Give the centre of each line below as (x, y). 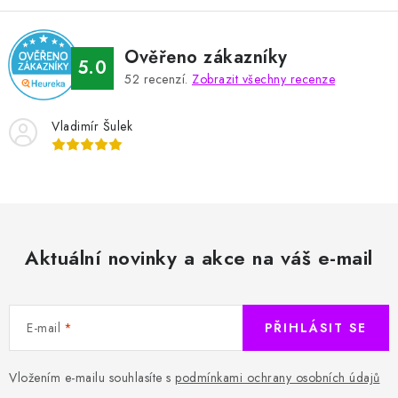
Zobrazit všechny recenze (263, 79)
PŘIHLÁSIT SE (316, 328)
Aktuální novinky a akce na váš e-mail (199, 258)
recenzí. (166, 79)
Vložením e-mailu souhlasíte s (92, 378)
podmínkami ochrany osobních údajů (278, 378)
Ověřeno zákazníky (206, 57)
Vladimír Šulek (92, 126)
